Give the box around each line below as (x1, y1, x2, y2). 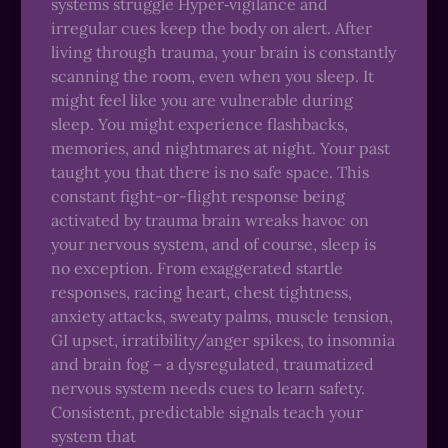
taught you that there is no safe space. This (50, 162, 369, 182)
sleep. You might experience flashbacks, (50, 114, 348, 134)
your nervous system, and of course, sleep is (50, 234, 376, 254)
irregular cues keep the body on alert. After (50, 18, 372, 38)
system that (50, 426, 136, 446)
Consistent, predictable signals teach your (50, 402, 363, 422)
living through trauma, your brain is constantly (50, 42, 396, 62)
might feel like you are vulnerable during (50, 90, 353, 110)
